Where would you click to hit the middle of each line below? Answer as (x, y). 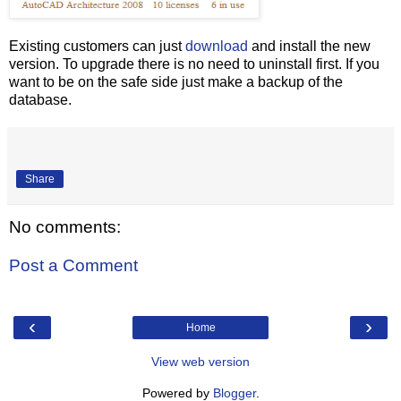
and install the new (309, 46)
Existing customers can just (97, 46)
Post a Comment (73, 266)
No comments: (65, 226)
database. (40, 99)
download (217, 46)
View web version (200, 361)
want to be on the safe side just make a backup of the (176, 81)
